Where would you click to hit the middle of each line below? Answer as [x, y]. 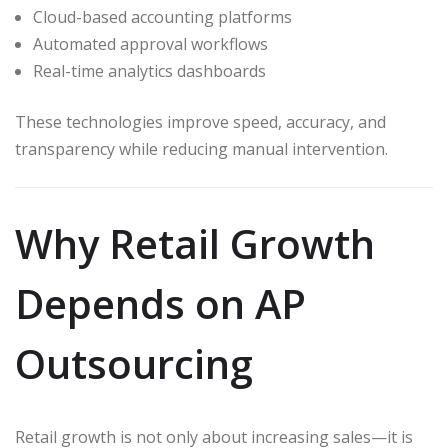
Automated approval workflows [150, 44]
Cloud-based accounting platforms [162, 17]
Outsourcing [134, 363]
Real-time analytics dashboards [149, 71]
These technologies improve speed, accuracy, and [200, 122]
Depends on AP [160, 303]
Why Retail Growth [195, 243]
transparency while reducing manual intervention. [201, 149]
